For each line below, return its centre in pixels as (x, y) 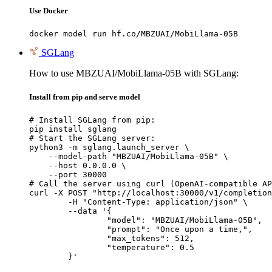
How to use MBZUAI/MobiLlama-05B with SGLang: (134, 73)
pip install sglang (73, 129)
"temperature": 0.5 (68, 248)
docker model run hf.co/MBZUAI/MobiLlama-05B (134, 33)
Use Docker (49, 10)
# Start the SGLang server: (92, 138)
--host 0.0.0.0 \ (78, 166)
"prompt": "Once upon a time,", (68, 229)
